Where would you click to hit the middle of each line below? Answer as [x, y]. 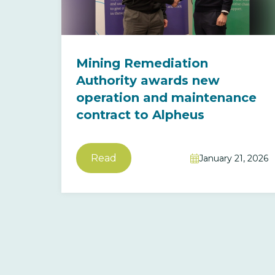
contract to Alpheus [140, 115]
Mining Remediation [142, 63]
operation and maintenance [166, 98]
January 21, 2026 [234, 158]
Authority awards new [148, 80]
